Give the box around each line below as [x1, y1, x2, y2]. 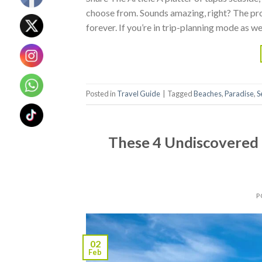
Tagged [167, 89, 194, 99]
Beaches [194, 89, 222, 99]
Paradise [225, 89, 254, 99]
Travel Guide [117, 89, 160, 99]
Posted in [86, 89, 117, 99]
